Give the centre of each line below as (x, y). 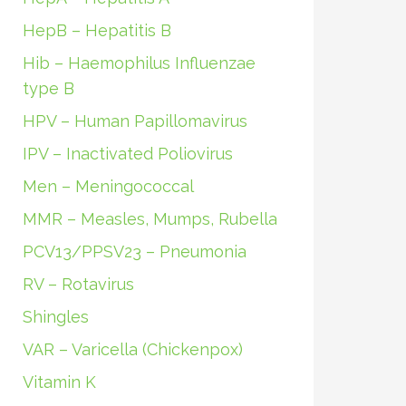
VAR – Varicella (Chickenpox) (132, 349)
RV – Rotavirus (78, 284)
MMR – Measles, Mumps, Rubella (150, 219)
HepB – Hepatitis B (97, 30)
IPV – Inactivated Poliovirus (127, 154)
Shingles (55, 317)
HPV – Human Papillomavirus (135, 121)
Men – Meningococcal (108, 186)
